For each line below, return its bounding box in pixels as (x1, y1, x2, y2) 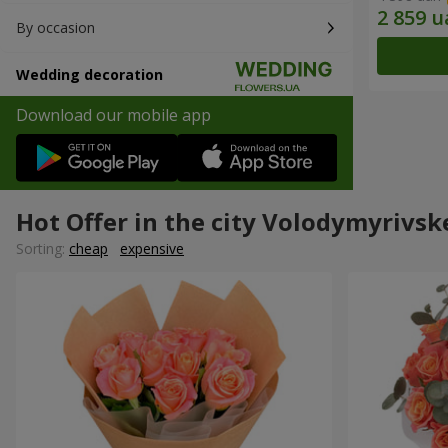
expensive (120, 239, 184, 259)
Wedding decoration (16, 65, 163, 84)
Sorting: (16, 239, 69, 259)
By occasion (16, 18, 95, 37)
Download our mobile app (16, 104, 211, 126)
